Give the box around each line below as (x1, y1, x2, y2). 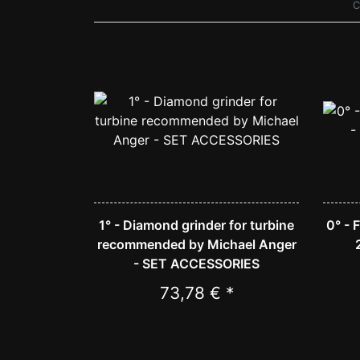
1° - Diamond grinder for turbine (99, 217, 294, 234)
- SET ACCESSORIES (133, 256, 260, 272)
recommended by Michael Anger (96, 236, 297, 253)
